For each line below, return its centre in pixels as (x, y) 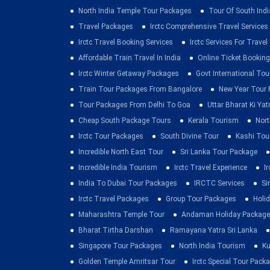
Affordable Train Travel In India (130, 58)
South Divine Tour (190, 137)
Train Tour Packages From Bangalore (140, 89)
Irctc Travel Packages (114, 199)
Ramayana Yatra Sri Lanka (214, 231)
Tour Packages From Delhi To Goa (134, 105)
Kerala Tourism (213, 121)
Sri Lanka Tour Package (219, 152)
